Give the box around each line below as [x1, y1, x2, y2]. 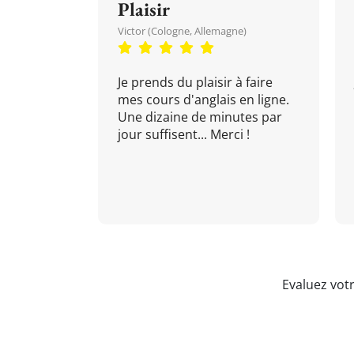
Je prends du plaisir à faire [118, 73, 273, 91]
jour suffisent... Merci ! [118, 126, 250, 143]
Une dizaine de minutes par [118, 108, 282, 126]
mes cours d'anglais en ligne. [118, 91, 289, 108]
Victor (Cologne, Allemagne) [118, 24, 247, 38]
